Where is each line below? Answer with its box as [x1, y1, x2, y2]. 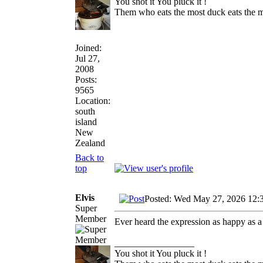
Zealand [75, 137, 105, 148]
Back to [75, 152, 104, 163]
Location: [75, 95, 110, 106]
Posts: [75, 74, 97, 85]
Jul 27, [75, 53, 100, 63]
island [75, 116, 97, 127]
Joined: [75, 42, 102, 53]
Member [75, 213, 106, 224]
